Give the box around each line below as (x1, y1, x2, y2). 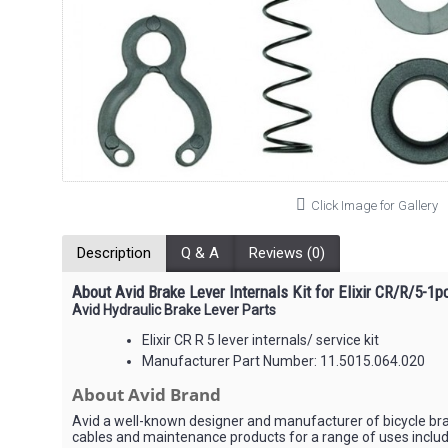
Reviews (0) (249, 244, 325, 262)
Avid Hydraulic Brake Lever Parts (72, 302, 276, 318)
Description (77, 244, 151, 262)
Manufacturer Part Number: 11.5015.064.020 (142, 353, 425, 369)
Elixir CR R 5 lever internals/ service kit (142, 332, 379, 348)
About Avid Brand (72, 383, 221, 406)
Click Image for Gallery (311, 198, 438, 213)
